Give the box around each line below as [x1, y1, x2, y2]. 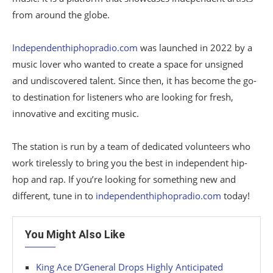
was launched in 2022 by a [138, 41, 252, 54]
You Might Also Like [25, 228, 125, 241]
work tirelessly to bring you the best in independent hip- [12, 157, 247, 169]
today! [221, 190, 250, 202]
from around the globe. [12, 9, 110, 21]
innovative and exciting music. [12, 107, 139, 119]
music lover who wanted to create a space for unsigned [12, 58, 243, 70]
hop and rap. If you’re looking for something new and [12, 173, 236, 185]
